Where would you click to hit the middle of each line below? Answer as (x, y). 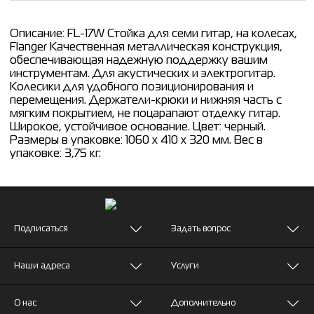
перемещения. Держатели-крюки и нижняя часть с (146, 101)
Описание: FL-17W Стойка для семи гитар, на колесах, (153, 34)
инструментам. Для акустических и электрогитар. (143, 74)
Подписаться (41, 229)
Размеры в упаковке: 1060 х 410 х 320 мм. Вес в (136, 141)
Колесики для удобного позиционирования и (132, 87)
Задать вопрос (201, 229)
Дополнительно (203, 303)
